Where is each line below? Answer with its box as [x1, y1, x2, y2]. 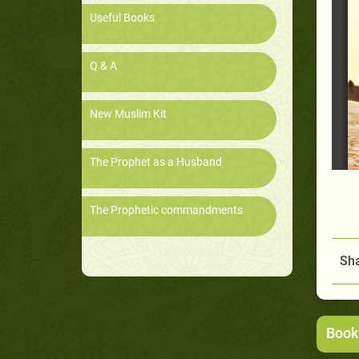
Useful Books [90, 11, 155, 25]
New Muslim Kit [90, 107, 167, 121]
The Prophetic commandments [90, 204, 243, 217]
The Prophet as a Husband [90, 155, 222, 169]
